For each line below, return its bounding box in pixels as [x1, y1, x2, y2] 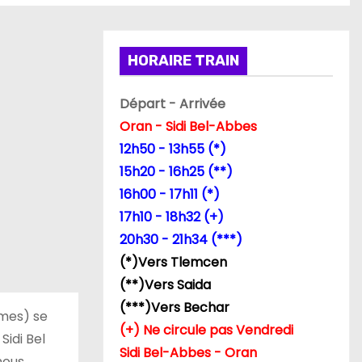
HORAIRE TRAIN [128, 52, 239, 69]
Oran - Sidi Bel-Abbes [120, 117, 257, 136]
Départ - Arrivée [120, 95, 225, 113]
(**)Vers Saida [120, 276, 211, 294]
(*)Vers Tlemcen [120, 253, 227, 271]
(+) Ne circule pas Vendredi [120, 321, 293, 339]
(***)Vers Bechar [120, 298, 229, 317]
